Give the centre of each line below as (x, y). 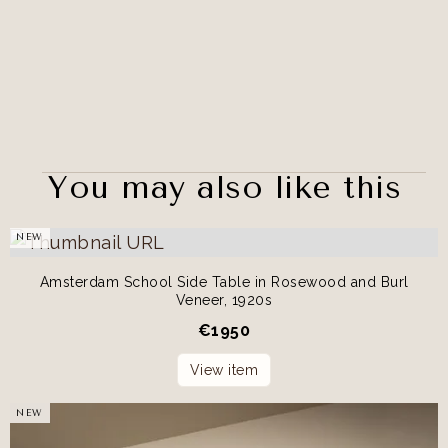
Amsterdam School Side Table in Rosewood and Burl (224, 282)
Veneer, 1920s (224, 300)
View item (224, 370)
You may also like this (224, 187)
